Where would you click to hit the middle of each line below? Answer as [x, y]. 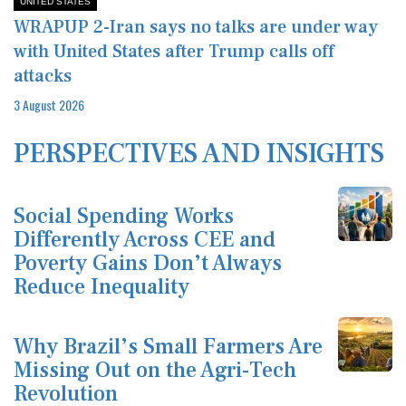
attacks [43, 77]
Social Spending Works [124, 217]
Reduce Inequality [101, 287]
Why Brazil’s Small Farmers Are [168, 347]
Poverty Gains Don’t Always [148, 264]
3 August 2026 [49, 105]
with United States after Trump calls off [174, 52]
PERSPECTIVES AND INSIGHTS [199, 154]
